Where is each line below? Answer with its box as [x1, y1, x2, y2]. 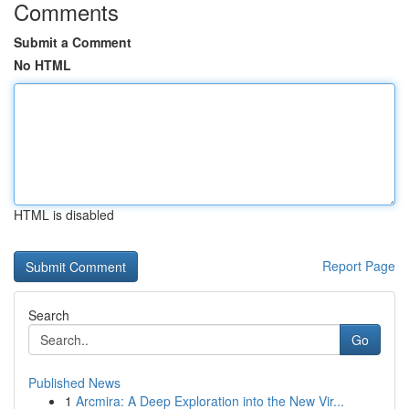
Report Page [322, 257, 395, 275]
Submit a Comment [14, 33, 131, 51]
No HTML [14, 56, 71, 74]
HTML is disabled [14, 205, 114, 224]
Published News [28, 373, 121, 392]
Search [28, 306, 69, 324]
